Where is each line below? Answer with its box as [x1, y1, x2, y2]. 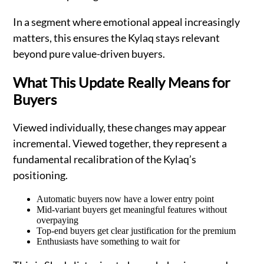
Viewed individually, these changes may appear [13, 120, 227, 134]
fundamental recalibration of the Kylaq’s [13, 152, 197, 166]
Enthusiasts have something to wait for [37, 236, 180, 246]
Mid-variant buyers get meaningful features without [37, 204, 227, 214]
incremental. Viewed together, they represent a [13, 136, 227, 150]
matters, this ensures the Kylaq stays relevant [13, 31, 220, 44]
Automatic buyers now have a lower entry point [37, 193, 214, 204]
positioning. [13, 168, 68, 181]
